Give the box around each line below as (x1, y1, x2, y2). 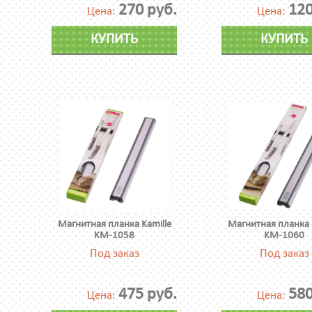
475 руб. (118, 286, 177, 303)
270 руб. (118, 2, 177, 19)
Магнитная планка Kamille (57, 219, 171, 230)
